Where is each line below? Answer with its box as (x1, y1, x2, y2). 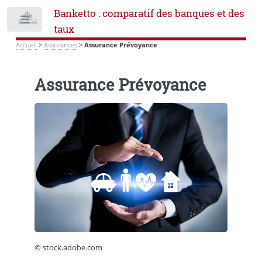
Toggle (51, 17, 73, 27)
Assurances (43, 41, 77, 49)
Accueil (15, 41, 37, 49)
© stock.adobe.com (34, 242, 102, 253)
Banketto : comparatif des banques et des (53, 7, 244, 20)
